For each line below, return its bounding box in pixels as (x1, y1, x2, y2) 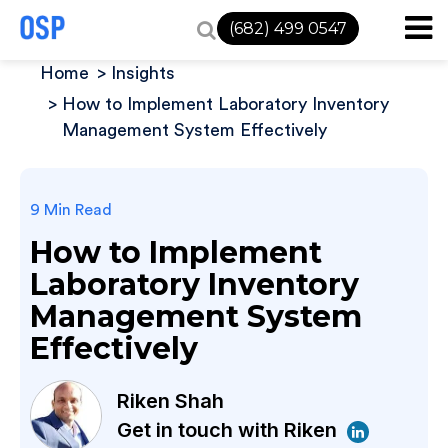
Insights (111, 64, 175, 82)
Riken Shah (117, 389, 224, 413)
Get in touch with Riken (117, 418, 342, 442)
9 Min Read (30, 202, 112, 218)
